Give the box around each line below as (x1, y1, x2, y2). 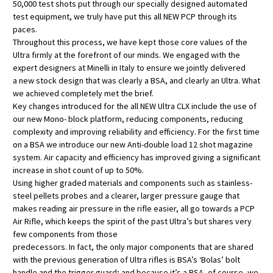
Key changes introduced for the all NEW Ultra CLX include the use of (13, 101, 257, 112)
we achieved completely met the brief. (13, 88, 154, 99)
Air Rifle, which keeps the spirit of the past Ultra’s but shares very (13, 216, 252, 227)
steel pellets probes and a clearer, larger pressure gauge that (13, 190, 239, 202)
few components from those (13, 229, 118, 240)
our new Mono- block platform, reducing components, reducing (13, 113, 243, 125)
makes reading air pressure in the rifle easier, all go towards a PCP (13, 203, 255, 214)
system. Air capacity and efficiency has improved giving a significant (13, 152, 260, 163)
